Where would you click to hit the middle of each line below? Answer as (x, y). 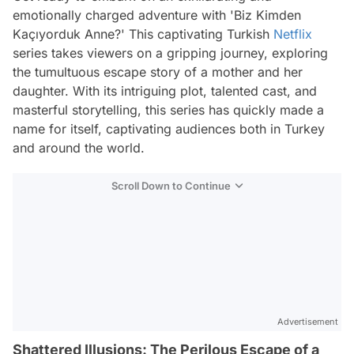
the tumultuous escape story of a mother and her (158, 72)
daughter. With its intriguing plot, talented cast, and (165, 91)
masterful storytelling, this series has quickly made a (168, 110)
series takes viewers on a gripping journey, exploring (170, 53)
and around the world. (79, 148)
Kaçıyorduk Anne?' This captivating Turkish (143, 34)
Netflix (293, 34)
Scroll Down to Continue (171, 186)
